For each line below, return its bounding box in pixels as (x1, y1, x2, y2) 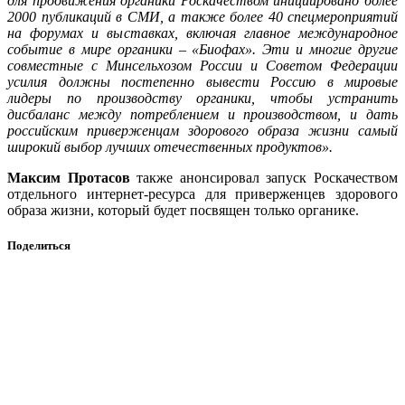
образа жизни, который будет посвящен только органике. (7, 202, 359, 218)
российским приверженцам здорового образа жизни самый (7, 122, 398, 138)
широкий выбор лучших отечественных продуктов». (7, 138, 336, 155)
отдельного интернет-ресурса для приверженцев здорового (7, 185, 398, 202)
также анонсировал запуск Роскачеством (129, 169, 399, 185)
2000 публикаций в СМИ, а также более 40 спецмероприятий (7, 8, 398, 24)
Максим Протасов (7, 169, 130, 185)
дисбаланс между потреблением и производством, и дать (7, 106, 398, 122)
